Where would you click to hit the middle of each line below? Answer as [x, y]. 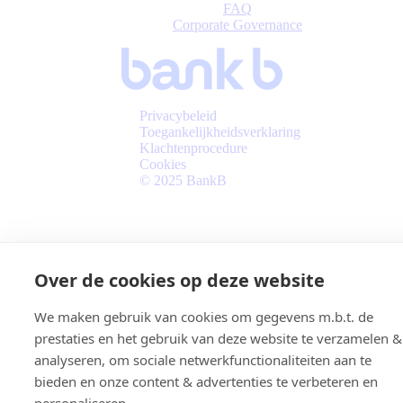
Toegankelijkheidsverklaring [219, 131]
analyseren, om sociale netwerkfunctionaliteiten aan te [203, 360]
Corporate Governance [237, 24]
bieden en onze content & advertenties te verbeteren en [206, 381]
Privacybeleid [178, 115]
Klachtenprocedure [193, 148]
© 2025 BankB [183, 180]
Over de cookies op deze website [179, 280]
